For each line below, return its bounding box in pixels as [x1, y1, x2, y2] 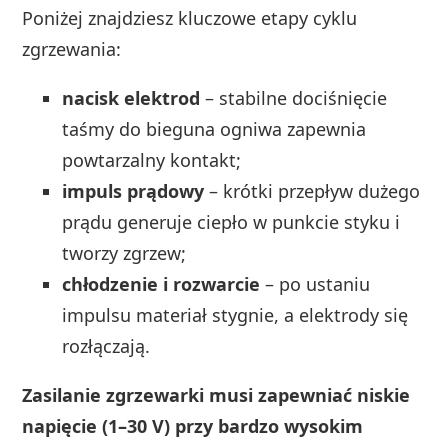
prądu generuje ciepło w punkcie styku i [62, 209, 401, 234]
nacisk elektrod [62, 85, 201, 110]
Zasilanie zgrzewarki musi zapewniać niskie [22, 382, 411, 407]
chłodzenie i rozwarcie [62, 271, 261, 296]
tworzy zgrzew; [62, 240, 187, 265]
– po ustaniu [260, 271, 371, 296]
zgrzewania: [22, 36, 122, 61]
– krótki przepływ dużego [204, 178, 421, 203]
